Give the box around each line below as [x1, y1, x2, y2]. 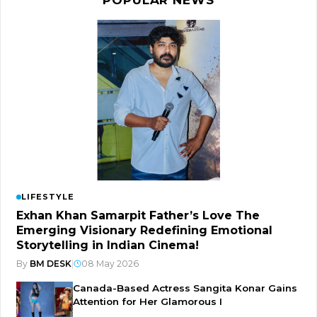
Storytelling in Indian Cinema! [16, 238, 199, 253]
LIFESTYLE [21, 192, 74, 202]
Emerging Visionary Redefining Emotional [16, 224, 272, 238]
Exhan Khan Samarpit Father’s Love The [16, 209, 260, 223]
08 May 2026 [81, 258, 139, 270]
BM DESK [30, 258, 71, 270]
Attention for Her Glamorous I [73, 296, 222, 308]
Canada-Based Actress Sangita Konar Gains [73, 282, 297, 294]
